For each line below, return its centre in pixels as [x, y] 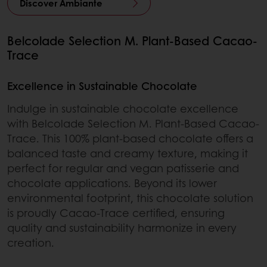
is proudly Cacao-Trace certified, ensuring [116, 213]
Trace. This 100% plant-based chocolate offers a [130, 139]
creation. [31, 243]
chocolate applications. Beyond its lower [112, 183]
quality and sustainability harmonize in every [122, 228]
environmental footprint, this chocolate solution [130, 198]
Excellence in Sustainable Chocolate [102, 86]
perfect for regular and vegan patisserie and [123, 168]
